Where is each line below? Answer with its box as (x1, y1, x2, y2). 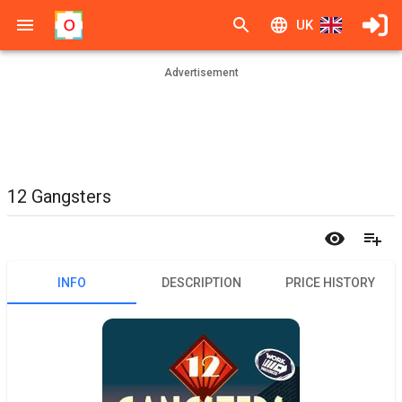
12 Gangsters (7, 186, 111, 207)
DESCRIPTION (161, 275, 241, 290)
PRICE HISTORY (285, 275, 375, 290)
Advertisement (163, 66, 239, 79)
